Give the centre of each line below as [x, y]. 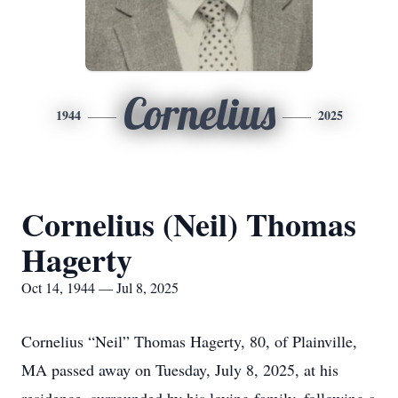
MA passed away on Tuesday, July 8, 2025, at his [180, 370]
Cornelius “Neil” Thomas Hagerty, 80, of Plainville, [189, 341]
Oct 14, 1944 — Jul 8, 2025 [100, 287]
